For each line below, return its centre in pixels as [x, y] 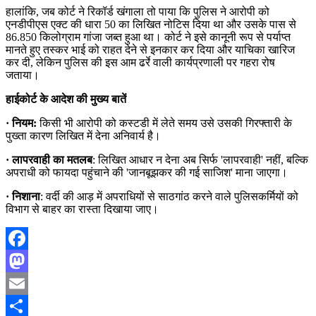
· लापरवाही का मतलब [49, 160]
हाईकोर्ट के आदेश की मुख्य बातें [66, 99]
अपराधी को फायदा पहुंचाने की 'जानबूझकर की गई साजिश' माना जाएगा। [147, 173]
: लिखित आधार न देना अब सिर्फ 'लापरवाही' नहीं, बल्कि [200, 160]
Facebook [28, 261]
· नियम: [23, 123]
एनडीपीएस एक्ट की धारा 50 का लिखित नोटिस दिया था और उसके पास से [151, 25]
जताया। [23, 75]
